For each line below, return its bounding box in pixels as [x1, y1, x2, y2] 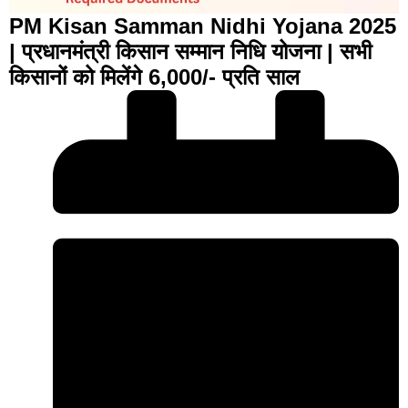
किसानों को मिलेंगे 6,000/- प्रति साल [9, 65, 300, 90]
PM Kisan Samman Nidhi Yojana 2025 [9, 14, 396, 39]
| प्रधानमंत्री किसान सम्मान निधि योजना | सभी [9, 39, 372, 65]
